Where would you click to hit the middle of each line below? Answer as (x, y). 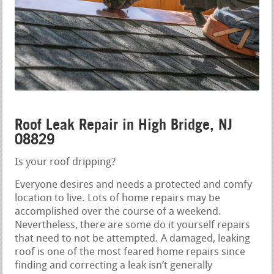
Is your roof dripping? (65, 163)
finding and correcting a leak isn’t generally (114, 266)
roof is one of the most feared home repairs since (130, 253)
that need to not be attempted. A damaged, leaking (133, 239)
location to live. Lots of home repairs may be (118, 199)
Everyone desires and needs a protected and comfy (134, 185)
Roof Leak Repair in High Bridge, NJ (124, 125)
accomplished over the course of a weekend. (118, 212)
